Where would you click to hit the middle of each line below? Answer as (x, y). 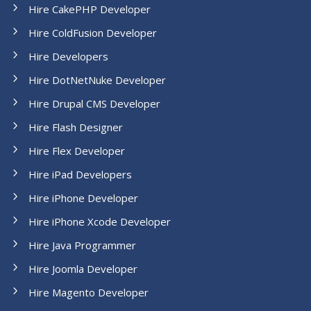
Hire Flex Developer (76, 150)
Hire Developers (68, 56)
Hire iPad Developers (80, 174)
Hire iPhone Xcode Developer (99, 221)
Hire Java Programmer (82, 245)
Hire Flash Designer (75, 127)
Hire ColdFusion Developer (92, 32)
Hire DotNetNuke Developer (97, 79)
